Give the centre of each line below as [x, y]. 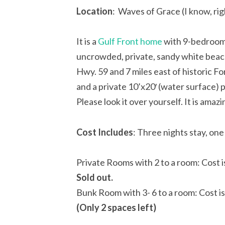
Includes [116, 132]
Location [94, 11]
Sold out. [95, 178]
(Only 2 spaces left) [116, 208]
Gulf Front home [131, 41]
